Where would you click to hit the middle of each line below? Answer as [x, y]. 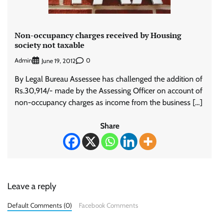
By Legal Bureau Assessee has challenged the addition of [109, 79]
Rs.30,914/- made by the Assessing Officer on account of [109, 90]
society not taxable [50, 45]
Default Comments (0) [40, 205]
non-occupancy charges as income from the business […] [109, 102]
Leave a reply [32, 186]
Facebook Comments [108, 205]
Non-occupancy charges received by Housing [98, 35]
